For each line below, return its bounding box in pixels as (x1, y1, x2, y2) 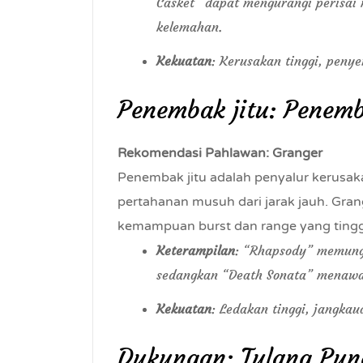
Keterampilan (156, 242, 235, 258)
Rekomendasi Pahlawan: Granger (117, 145, 322, 161)
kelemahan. (156, 19, 222, 35)
